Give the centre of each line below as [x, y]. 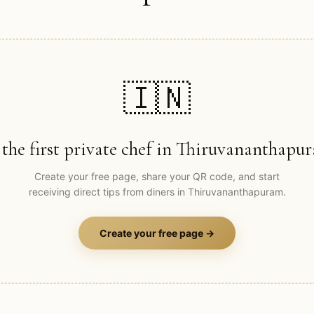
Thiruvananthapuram [235, 191]
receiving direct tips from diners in [108, 191]
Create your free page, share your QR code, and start [157, 176]
